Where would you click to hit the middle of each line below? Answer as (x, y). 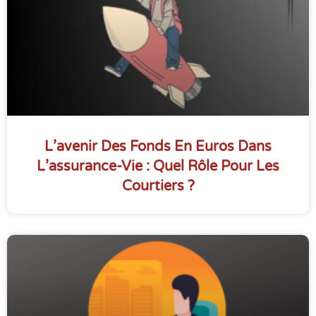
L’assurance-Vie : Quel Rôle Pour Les (158, 167)
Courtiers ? (158, 187)
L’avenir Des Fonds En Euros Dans (158, 147)
